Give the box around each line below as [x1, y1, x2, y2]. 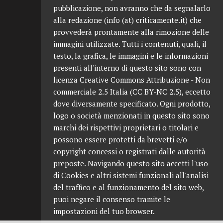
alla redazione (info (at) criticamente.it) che [53, 15, 202, 25]
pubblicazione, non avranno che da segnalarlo [53, 3, 211, 13]
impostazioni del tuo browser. [53, 206, 155, 216]
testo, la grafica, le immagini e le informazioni [53, 51, 208, 61]
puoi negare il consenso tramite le [53, 194, 170, 204]
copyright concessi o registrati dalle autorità [53, 146, 206, 156]
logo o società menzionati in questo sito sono [53, 111, 210, 120]
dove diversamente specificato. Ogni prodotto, [53, 99, 210, 109]
